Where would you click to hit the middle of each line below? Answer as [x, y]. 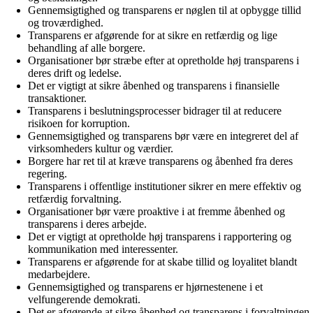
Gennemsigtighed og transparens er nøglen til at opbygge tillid [165, 10]
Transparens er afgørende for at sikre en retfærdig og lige [153, 35]
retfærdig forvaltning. [75, 198]
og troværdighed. [66, 22]
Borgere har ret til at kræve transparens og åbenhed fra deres [160, 161]
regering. [48, 173]
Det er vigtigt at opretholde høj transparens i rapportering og [160, 236]
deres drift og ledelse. [75, 73]
